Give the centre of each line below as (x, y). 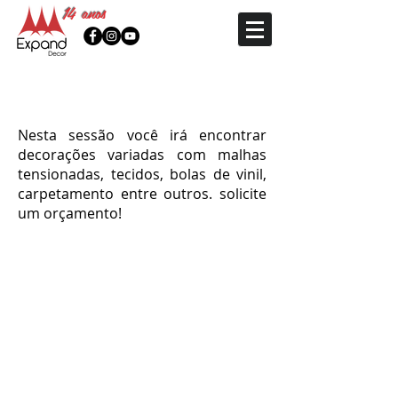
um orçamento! (70, 213)
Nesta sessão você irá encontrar (142, 135)
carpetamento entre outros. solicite (142, 194)
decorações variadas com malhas (142, 155)
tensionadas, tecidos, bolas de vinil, (142, 174)
